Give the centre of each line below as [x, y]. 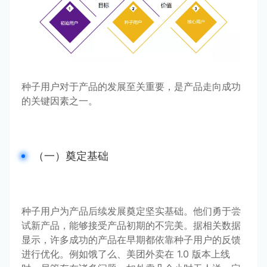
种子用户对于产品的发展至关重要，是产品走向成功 [131, 86]
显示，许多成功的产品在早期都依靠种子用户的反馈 [131, 239]
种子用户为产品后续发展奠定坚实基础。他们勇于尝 [131, 211]
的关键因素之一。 [60, 100]
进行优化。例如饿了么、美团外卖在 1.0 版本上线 [126, 254]
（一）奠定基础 [71, 156]
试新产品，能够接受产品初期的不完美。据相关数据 [131, 225]
